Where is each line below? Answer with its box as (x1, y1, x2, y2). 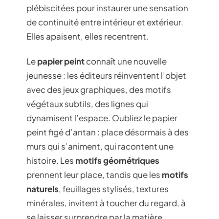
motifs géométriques (75, 155, 159, 166)
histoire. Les (26, 155, 75, 166)
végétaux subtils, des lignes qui (26, 98, 148, 109)
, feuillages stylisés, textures (59, 183, 169, 194)
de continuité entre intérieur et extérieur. (26, 16, 183, 27)
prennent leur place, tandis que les (26, 169, 162, 180)
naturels (26, 183, 59, 194)
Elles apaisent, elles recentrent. (26, 30, 149, 42)
